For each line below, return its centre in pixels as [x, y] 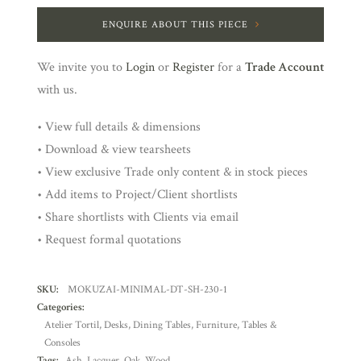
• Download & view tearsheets [114, 149]
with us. [57, 90]
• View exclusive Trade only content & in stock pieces [172, 172]
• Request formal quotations [109, 240]
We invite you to [81, 67]
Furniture [216, 325]
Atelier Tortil [72, 325]
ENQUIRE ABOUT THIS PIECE [175, 25]
